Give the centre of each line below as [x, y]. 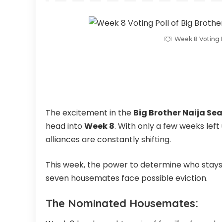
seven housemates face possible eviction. [127, 178]
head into [65, 126]
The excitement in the [89, 113]
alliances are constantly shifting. [108, 139]
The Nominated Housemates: [122, 203]
